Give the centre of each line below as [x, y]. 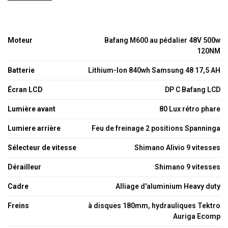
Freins [18, 206]
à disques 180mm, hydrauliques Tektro [154, 206]
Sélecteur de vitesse [42, 148]
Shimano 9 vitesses [188, 167]
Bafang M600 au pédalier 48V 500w [162, 40]
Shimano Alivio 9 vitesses [177, 148]
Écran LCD [25, 90]
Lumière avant [32, 109]
